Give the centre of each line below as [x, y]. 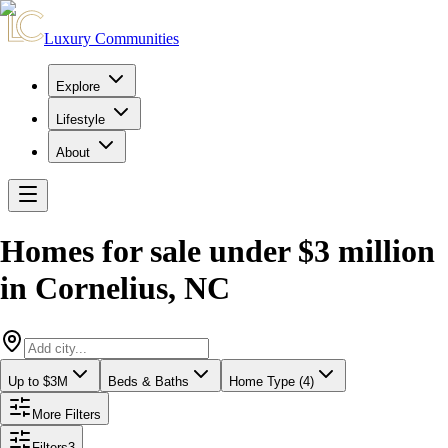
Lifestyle [80, 119]
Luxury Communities [111, 38]
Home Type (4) [271, 381]
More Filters [66, 414]
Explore [78, 86]
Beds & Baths [148, 381]
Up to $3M [38, 381]
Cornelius [101, 288]
